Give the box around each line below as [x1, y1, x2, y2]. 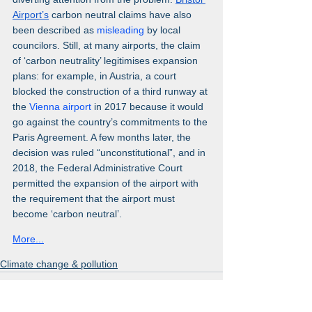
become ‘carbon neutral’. [13, 208, 122, 219]
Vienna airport [29, 100, 91, 112]
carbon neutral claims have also [49, 8, 194, 20]
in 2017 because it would [91, 100, 206, 112]
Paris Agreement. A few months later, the [13, 131, 194, 143]
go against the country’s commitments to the [13, 116, 210, 127]
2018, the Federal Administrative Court [13, 162, 185, 173]
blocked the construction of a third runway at [13, 85, 210, 97]
